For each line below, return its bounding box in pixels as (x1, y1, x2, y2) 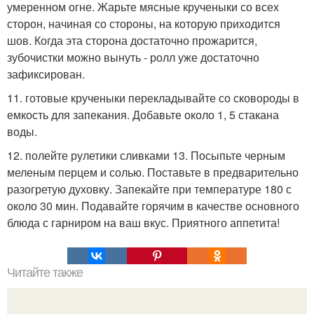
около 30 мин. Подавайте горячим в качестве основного (7, 198, 299, 214)
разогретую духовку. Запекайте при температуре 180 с (7, 181, 292, 197)
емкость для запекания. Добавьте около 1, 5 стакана (7, 107, 279, 123)
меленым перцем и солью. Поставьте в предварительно (7, 164, 299, 180)
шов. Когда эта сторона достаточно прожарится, (7, 32, 257, 48)
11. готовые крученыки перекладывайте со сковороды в (7, 90, 299, 106)
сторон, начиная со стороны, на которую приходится (7, 15, 280, 32)
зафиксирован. (7, 66, 85, 82)
